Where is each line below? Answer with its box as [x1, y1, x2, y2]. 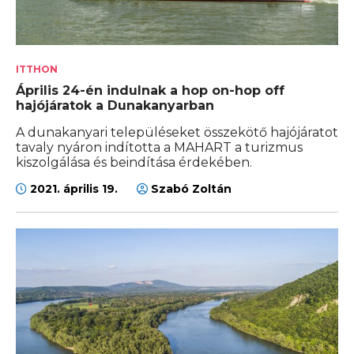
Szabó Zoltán [148, 182, 232, 197]
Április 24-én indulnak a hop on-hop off [16, 83, 284, 99]
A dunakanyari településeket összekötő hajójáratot [16, 125, 338, 141]
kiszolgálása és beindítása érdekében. [16, 155, 252, 171]
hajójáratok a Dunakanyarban [16, 98, 214, 114]
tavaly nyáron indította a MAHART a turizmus [16, 140, 303, 156]
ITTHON [16, 63, 58, 76]
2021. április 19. [27, 182, 121, 197]
